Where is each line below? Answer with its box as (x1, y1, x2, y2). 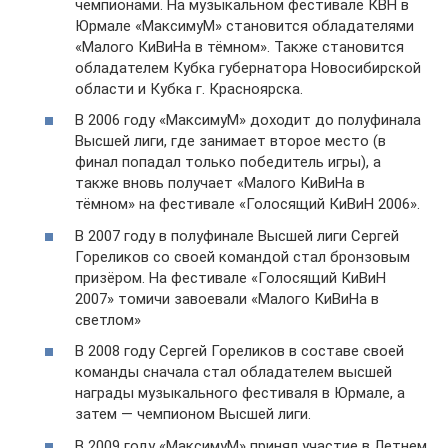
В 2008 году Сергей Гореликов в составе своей (75, 342, 404, 360)
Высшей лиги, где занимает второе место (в (75, 132, 386, 150)
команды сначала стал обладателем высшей (75, 363, 392, 381)
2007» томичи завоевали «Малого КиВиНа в (75, 289, 379, 308)
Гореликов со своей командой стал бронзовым (75, 247, 410, 266)
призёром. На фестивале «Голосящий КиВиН (75, 268, 386, 287)
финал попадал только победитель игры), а (75, 153, 381, 171)
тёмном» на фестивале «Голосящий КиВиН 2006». (75, 195, 420, 213)
